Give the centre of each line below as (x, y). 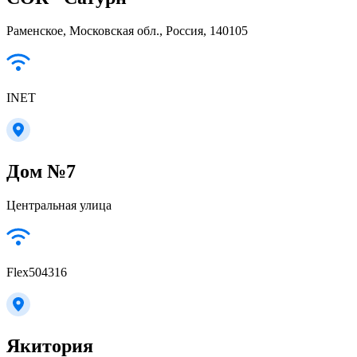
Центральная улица (59, 206)
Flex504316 (37, 273)
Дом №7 (41, 172)
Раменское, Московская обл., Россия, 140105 (127, 31)
